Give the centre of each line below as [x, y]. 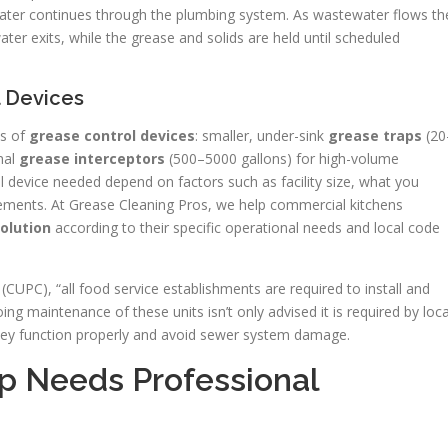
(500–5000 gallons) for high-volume [282, 159]
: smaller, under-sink [261, 136]
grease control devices [112, 136]
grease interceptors [92, 159]
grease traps [375, 136]
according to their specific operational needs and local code [245, 228]
